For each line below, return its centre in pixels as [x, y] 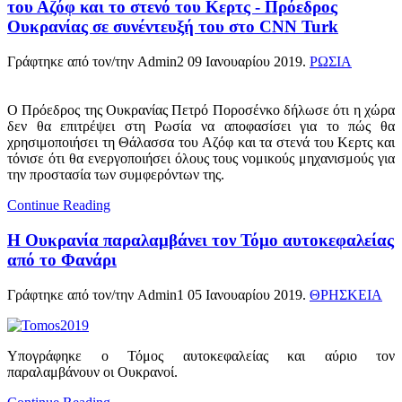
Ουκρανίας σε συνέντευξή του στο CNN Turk [173, 27]
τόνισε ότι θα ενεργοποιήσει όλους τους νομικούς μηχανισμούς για [201, 159]
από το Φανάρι [62, 259]
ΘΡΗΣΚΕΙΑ [346, 294]
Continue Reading [59, 205]
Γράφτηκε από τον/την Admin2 [97, 62]
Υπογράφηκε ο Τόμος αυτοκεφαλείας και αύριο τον [201, 355]
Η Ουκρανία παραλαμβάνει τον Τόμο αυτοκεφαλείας [201, 240]
